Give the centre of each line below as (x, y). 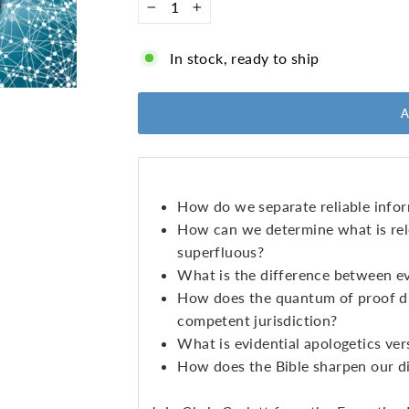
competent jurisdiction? (257, 320)
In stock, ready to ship (245, 58)
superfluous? (221, 252)
